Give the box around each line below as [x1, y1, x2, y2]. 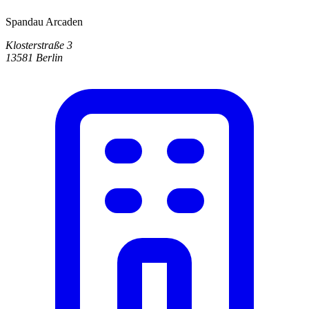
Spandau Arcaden [6, 16, 83, 28]
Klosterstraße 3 [6, 39, 72, 52]
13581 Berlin [6, 52, 63, 64]
